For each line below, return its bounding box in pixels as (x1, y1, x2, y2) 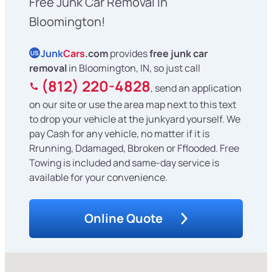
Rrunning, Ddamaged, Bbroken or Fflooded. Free (29, 141, 239, 155)
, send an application (151, 81, 242, 95)
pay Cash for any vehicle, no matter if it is (29, 126, 209, 140)
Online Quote (84, 209, 163, 226)
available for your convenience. (29, 170, 168, 184)
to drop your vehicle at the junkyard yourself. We (29, 112, 240, 126)
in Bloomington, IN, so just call (67, 61, 200, 75)
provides (108, 46, 149, 60)
